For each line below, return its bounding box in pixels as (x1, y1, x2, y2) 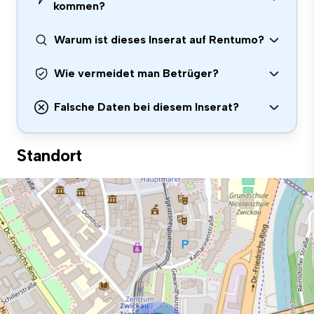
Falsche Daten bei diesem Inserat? (54, 100, 239, 114)
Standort (17, 145, 83, 165)
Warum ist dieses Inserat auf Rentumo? (54, 33, 264, 46)
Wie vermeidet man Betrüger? (54, 67, 219, 80)
